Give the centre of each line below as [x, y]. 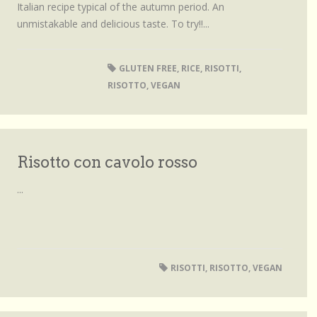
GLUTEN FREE [148, 68]
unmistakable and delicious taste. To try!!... [113, 24]
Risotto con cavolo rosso [107, 162]
